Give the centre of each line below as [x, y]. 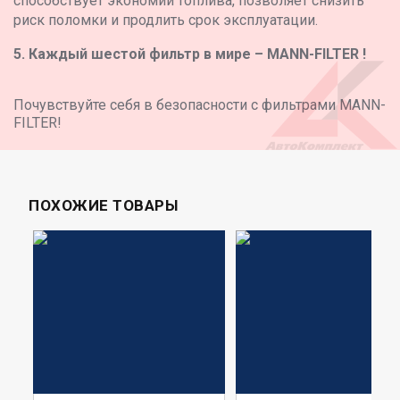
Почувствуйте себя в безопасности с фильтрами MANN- [200, 105]
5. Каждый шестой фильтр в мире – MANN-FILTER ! [190, 54]
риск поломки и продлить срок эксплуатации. [166, 20]
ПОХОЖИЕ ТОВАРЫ [103, 205]
